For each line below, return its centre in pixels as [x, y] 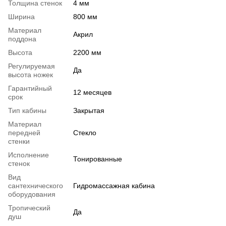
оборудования [32, 194]
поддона [22, 39]
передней [24, 132]
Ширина [21, 16]
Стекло [85, 132]
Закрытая [89, 110]
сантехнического [36, 185]
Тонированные [98, 159]
